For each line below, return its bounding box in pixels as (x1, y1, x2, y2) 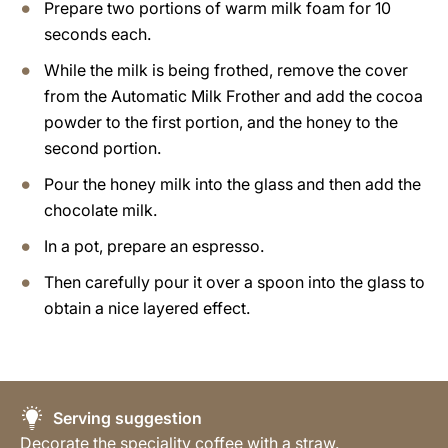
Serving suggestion (49, 407, 202, 428)
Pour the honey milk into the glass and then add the (44, 173, 421, 194)
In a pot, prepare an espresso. (44, 235, 264, 256)
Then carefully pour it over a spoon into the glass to (44, 271, 425, 292)
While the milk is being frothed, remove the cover (44, 59, 408, 80)
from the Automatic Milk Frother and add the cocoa (44, 85, 423, 106)
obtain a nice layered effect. (44, 297, 250, 318)
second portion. (44, 137, 161, 158)
